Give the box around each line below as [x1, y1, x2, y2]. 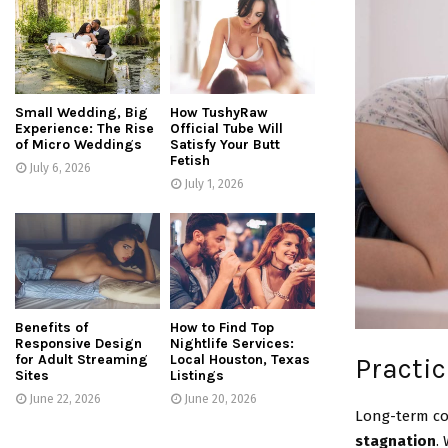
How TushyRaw [170, 103, 268, 121]
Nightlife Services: [170, 335, 294, 353]
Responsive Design [15, 335, 142, 353]
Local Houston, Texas [170, 351, 310, 369]
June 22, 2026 [29, 392, 101, 407]
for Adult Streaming [15, 351, 148, 369]
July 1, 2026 [184, 176, 244, 191]
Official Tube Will [170, 119, 283, 137]
